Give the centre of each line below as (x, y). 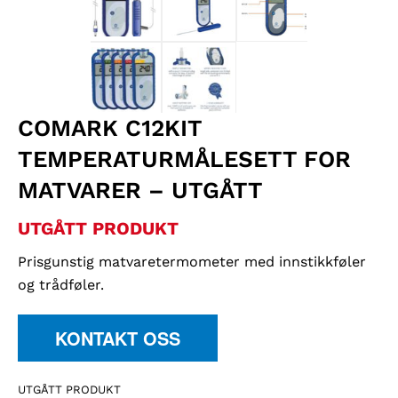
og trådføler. (61, 285)
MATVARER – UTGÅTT (140, 191)
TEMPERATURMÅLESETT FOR (184, 159)
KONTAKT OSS (118, 338)
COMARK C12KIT (110, 128)
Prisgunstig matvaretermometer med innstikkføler (192, 262)
